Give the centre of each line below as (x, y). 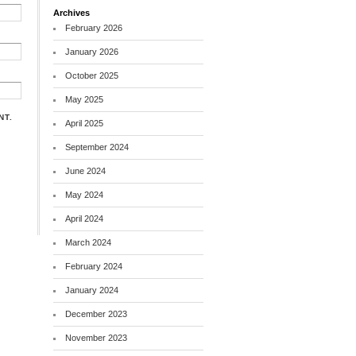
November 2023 (97, 337)
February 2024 (94, 266)
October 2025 (92, 75)
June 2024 (86, 170)
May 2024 (85, 194)
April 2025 (85, 123)
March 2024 (89, 242)
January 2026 (92, 51)
